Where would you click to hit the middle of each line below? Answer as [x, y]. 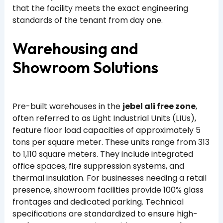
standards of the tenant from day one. [87, 20]
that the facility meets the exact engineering [100, 8]
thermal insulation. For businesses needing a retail [109, 178]
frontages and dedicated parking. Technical [98, 202]
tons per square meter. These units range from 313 [111, 142]
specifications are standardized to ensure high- [105, 214]
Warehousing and [75, 49]
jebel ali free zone [159, 107]
